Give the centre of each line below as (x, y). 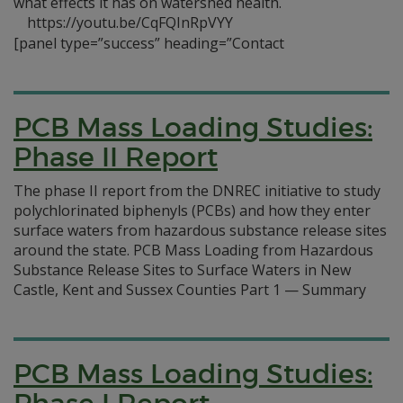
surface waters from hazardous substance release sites (200, 230)
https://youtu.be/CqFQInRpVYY (130, 22)
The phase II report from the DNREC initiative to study (197, 191)
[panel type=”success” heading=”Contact (149, 43)
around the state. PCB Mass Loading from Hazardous (193, 250)
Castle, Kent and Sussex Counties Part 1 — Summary (190, 290)
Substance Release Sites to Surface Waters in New (182, 270)
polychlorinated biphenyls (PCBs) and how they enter (192, 210)
